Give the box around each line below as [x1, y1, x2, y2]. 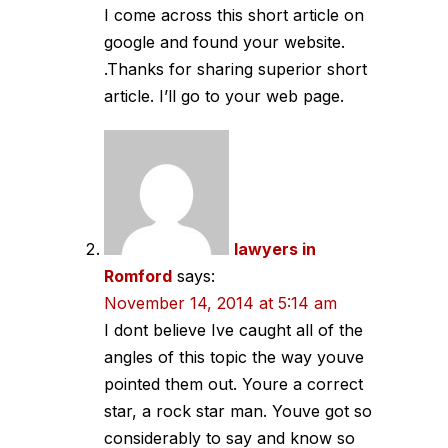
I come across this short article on [104, 4, 364, 25]
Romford [104, 265, 172, 286]
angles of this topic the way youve [104, 346, 364, 367]
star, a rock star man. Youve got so [104, 400, 372, 421]
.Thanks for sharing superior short [104, 58, 367, 79]
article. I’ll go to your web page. [104, 85, 344, 106]
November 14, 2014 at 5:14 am [104, 292, 337, 313]
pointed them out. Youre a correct [104, 373, 363, 394]
